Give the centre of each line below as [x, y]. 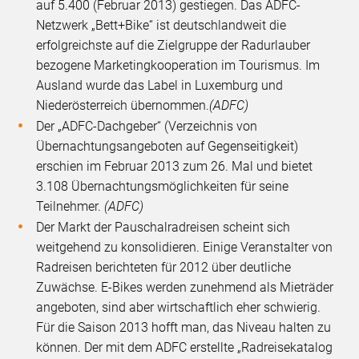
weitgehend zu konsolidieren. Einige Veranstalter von [185, 248]
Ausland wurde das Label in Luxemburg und [160, 86]
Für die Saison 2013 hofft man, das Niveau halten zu [184, 328]
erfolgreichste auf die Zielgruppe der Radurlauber [173, 46]
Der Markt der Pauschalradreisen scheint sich [163, 228]
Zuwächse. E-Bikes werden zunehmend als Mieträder [185, 288]
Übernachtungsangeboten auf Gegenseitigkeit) [167, 147]
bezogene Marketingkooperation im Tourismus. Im [178, 66]
